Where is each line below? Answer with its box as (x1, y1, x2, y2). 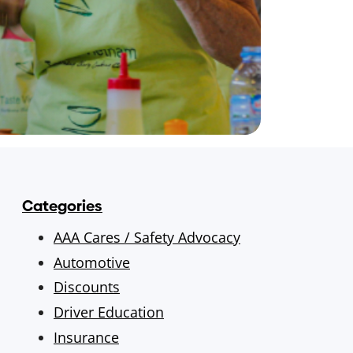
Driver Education (54, 303, 164, 322)
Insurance (54, 328, 119, 347)
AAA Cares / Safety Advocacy (54, 227, 240, 247)
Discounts (54, 277, 120, 297)
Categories (22, 195, 102, 217)
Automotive (54, 252, 130, 272)
